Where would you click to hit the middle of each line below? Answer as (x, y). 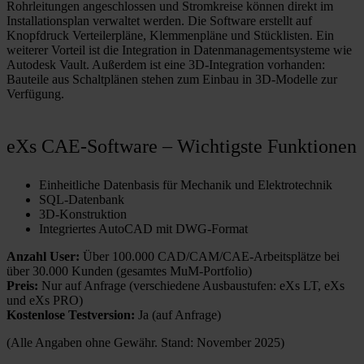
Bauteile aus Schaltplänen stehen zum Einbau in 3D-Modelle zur (172, 79)
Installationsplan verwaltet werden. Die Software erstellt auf (159, 20)
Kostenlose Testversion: (71, 315)
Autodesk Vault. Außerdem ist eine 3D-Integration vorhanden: (166, 64)
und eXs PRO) (45, 301)
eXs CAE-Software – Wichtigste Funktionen (182, 146)
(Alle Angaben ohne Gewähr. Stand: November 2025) (145, 343)
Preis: (22, 286)
